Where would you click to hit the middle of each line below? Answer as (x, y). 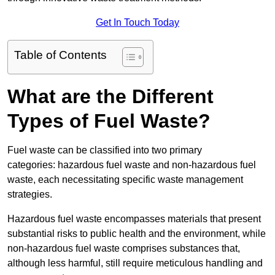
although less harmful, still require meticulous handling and (135, 263)
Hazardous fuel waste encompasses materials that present (134, 219)
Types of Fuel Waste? (109, 121)
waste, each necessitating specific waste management (125, 180)
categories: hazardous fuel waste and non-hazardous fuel (132, 165)
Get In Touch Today (137, 23)
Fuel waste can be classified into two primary (105, 150)
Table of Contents (60, 55)
